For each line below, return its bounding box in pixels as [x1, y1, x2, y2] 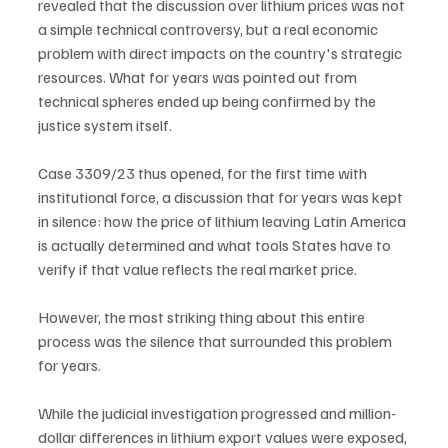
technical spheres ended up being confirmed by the [38, 90, 379, 111]
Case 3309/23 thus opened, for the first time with [38, 162, 370, 183]
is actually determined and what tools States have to [38, 234, 394, 255]
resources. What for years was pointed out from [38, 66, 360, 87]
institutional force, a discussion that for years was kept [38, 186, 406, 207]
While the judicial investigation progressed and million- [38, 402, 396, 423]
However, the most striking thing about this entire [38, 306, 368, 327]
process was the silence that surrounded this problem [38, 330, 395, 351]
